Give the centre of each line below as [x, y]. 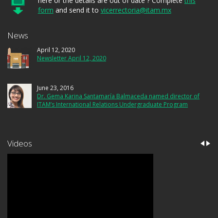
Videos [20, 144]
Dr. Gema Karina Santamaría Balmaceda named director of [118, 96]
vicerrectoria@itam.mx [136, 10]
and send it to [77, 10]
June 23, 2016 [55, 88]
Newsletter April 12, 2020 [72, 58]
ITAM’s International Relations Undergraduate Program [112, 105]
